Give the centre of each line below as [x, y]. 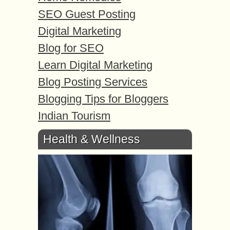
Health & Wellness [92, 139]
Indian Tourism [74, 116]
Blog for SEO [71, 48]
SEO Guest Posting [87, 14]
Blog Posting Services [93, 82]
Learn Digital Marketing [95, 65]
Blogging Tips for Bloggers [103, 99]
